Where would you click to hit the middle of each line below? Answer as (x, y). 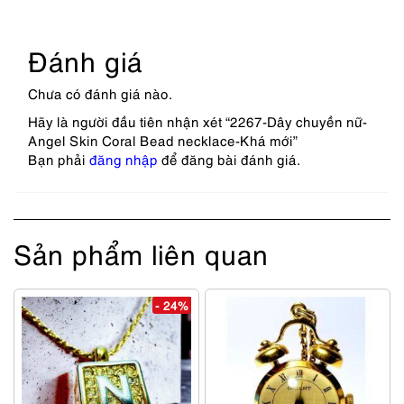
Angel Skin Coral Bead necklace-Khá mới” (163, 140)
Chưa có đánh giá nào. (100, 93)
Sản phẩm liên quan (141, 253)
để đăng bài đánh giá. (229, 159)
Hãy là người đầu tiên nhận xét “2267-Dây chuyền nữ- (197, 121)
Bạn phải (59, 159)
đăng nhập (124, 159)
